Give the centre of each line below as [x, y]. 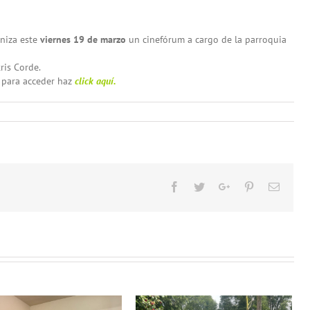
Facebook [201, 186]
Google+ [248, 186]
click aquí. [95, 81]
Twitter [220, 186]
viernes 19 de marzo [83, 39]
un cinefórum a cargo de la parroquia [206, 39]
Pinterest [273, 186]
